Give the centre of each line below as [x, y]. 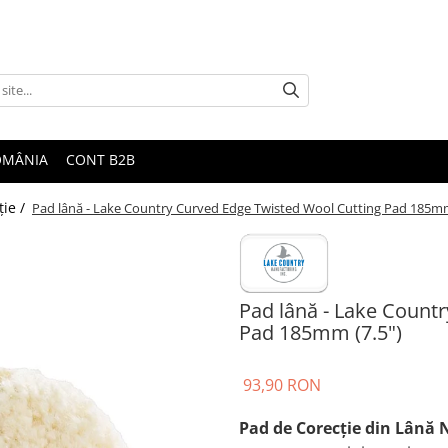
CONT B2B [100, 159]
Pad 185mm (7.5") [320, 332]
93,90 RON [282, 385]
